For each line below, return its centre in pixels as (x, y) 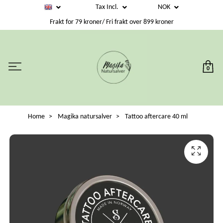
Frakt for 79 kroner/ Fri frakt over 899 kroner (111, 22)
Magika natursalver (85, 116)
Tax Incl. (108, 7)
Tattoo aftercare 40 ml (155, 116)
